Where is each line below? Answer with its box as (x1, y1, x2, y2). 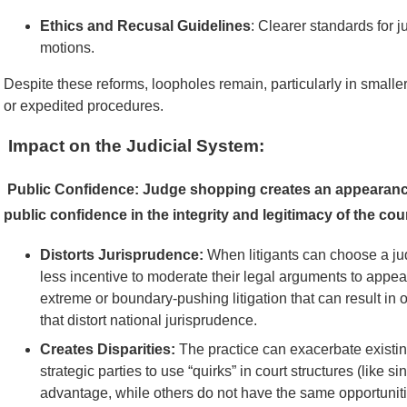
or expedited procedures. (4, 97, 164, 114)
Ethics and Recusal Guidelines (40, 17, 251, 34)
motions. (40, 39, 94, 55)
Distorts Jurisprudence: (40, 246, 203, 263)
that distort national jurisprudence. (40, 312, 257, 328)
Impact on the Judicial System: (4, 136, 264, 156)
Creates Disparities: (40, 341, 175, 357)
